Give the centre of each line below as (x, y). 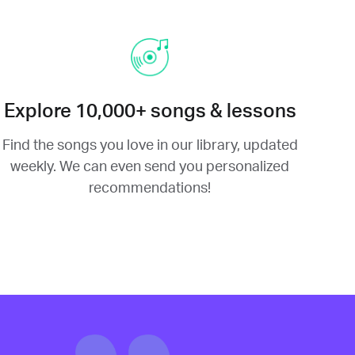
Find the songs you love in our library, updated (150, 145)
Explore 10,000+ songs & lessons (150, 111)
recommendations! (150, 188)
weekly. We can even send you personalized (150, 167)
